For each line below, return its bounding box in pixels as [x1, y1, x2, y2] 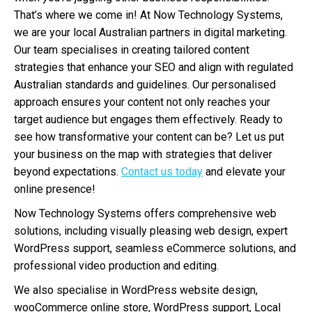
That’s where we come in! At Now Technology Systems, [14, 8, 283, 22]
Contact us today [121, 165, 203, 178]
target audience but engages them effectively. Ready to [14, 113, 283, 126]
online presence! [14, 182, 95, 196]
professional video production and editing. [14, 259, 219, 272]
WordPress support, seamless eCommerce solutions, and [14, 242, 296, 255]
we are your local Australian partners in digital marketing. [14, 26, 287, 39]
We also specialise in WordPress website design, [14, 283, 258, 297]
